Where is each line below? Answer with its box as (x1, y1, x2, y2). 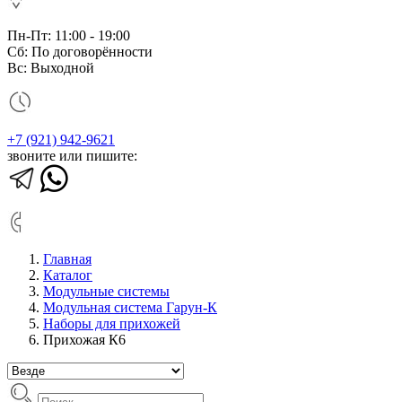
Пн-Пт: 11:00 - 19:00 (7, 28, 130, 43)
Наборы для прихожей (43, 316, 180, 331)
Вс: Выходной (7, 60, 94, 75)
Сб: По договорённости (7, 44, 153, 59)
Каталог (43, 267, 92, 283)
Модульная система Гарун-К (43, 300, 217, 315)
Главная (43, 251, 92, 267)
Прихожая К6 (43, 332, 126, 347)
